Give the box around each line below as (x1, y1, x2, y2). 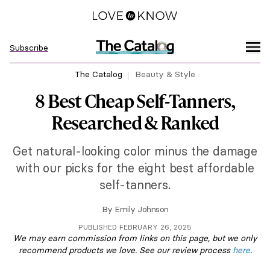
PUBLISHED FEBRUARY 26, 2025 (78, 222, 192, 231)
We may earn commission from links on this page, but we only (13, 233, 257, 243)
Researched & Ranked (51, 110, 219, 135)
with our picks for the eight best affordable (16, 160, 254, 175)
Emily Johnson (115, 204, 169, 215)
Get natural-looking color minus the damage (13, 143, 257, 159)
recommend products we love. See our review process (18, 245, 233, 256)
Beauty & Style (135, 69, 195, 80)
